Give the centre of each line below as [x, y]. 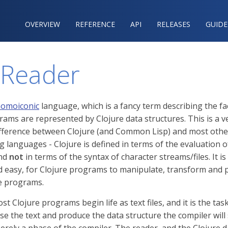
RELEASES [174, 24]
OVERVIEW [42, 24]
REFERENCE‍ [95, 24]
